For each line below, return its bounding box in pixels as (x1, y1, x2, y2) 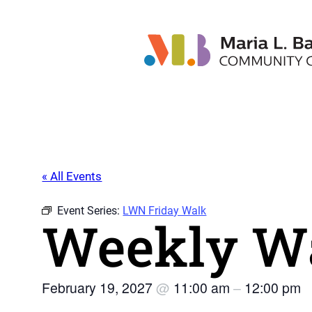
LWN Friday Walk (123, 204, 207, 218)
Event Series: (57, 204, 123, 218)
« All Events (42, 169, 102, 184)
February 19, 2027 (42, 278, 157, 298)
